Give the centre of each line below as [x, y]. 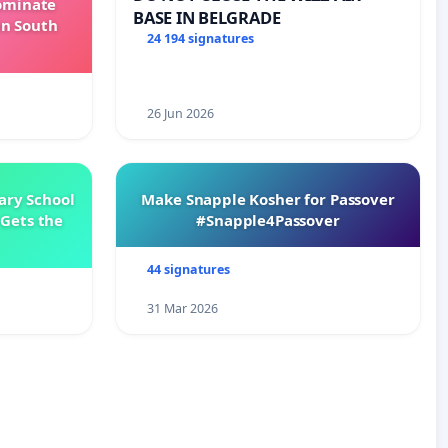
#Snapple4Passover [268, 220]
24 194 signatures [200, 39]
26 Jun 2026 [180, 114]
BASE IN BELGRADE [207, 18]
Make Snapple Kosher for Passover [268, 199]
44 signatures [188, 270]
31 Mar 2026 [182, 309]
